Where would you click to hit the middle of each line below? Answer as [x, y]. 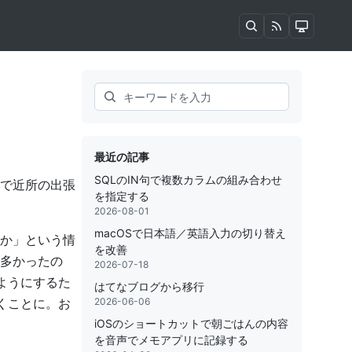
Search [113, 91]
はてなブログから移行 [149, 286]
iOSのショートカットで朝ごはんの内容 [191, 323]
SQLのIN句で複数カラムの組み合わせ [188, 180]
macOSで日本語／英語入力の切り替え [190, 233]
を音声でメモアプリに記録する [171, 340]
